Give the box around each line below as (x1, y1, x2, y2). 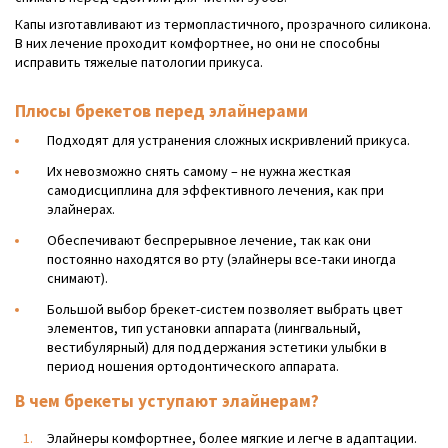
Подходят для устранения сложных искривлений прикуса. (47, 130, 410, 149)
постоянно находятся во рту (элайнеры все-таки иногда (47, 249, 396, 268)
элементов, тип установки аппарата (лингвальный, (47, 318, 361, 337)
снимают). (47, 268, 108, 287)
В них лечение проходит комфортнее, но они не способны (15, 33, 380, 52)
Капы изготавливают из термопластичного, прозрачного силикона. (15, 14, 431, 33)
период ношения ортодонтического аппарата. (47, 356, 339, 375)
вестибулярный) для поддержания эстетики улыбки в (47, 337, 387, 356)
